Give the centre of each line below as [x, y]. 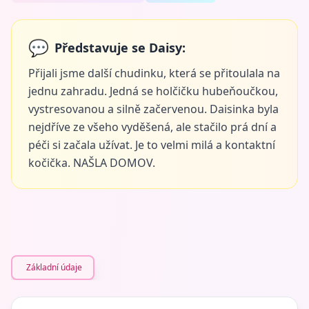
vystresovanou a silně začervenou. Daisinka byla [153, 109]
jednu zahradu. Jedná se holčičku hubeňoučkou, [153, 91]
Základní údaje [54, 267]
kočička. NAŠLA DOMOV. [92, 162]
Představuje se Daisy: [120, 47]
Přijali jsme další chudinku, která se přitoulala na [154, 73]
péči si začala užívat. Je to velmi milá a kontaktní [152, 144]
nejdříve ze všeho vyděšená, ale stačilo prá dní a [152, 127]
